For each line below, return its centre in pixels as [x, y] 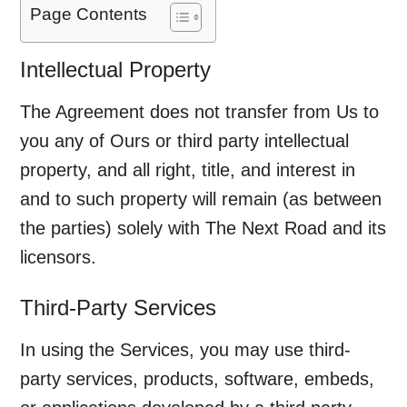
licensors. [59, 257]
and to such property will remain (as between [201, 199]
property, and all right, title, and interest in [188, 170]
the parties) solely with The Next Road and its [203, 228]
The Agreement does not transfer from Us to [200, 112]
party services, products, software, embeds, [198, 379]
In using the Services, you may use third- [186, 350]
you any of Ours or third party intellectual [185, 141]
